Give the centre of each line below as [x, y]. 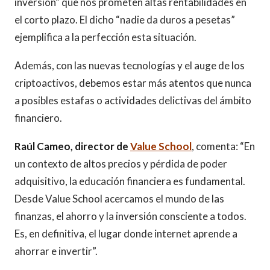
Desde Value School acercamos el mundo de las [119, 199]
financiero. [38, 118]
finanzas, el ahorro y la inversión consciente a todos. [130, 216]
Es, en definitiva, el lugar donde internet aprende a [126, 234]
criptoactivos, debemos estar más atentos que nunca [133, 83]
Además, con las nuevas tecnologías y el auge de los [130, 65]
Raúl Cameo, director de [72, 146]
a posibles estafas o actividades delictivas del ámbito [133, 100]
